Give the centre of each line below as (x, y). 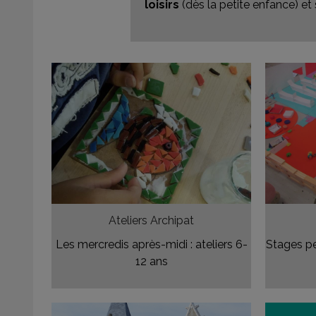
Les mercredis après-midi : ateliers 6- (151, 245)
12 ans (151, 262)
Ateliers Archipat (152, 221)
